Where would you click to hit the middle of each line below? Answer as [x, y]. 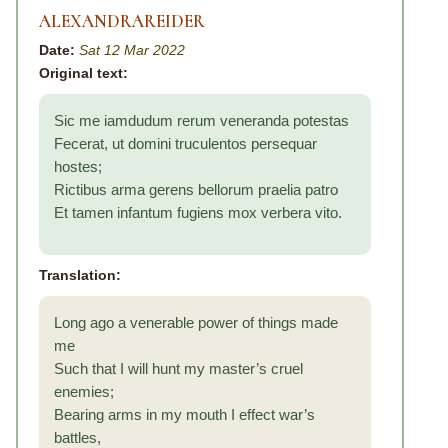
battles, [79, 437]
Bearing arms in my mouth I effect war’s [184, 414]
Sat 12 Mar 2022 [132, 50]
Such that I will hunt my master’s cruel [178, 368]
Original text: [83, 73]
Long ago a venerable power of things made [196, 322]
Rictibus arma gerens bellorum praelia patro [196, 189]
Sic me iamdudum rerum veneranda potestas [201, 120]
